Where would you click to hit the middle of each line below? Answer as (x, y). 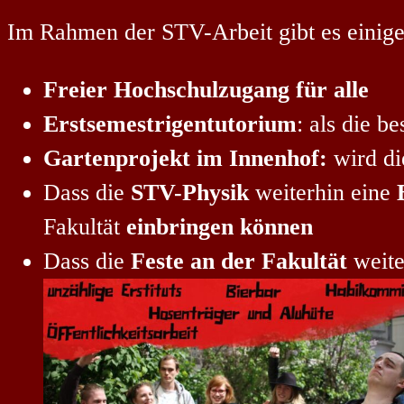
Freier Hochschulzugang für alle (206, 89)
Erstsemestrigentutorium (170, 124)
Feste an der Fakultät (239, 261)
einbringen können (220, 226)
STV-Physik (190, 192)
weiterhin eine (323, 192)
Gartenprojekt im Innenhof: (185, 158)
